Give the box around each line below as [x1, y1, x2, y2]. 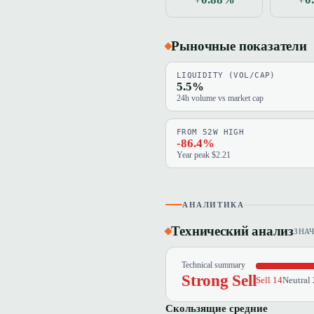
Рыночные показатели [171, 39, 307, 54]
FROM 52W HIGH [176, 128, 245, 137]
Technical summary [181, 260, 245, 269]
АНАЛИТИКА [182, 200, 245, 210]
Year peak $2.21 [176, 151, 231, 159]
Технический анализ [171, 224, 294, 239]
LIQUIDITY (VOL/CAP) [176, 71, 275, 81]
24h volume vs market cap [176, 94, 264, 103]
